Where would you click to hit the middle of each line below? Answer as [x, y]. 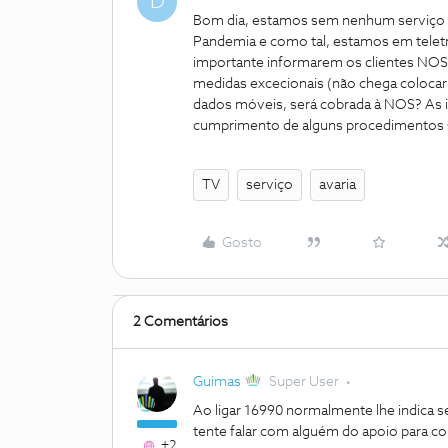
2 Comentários [180, 322]
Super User [304, 382]
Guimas [217, 382]
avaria [337, 185]
